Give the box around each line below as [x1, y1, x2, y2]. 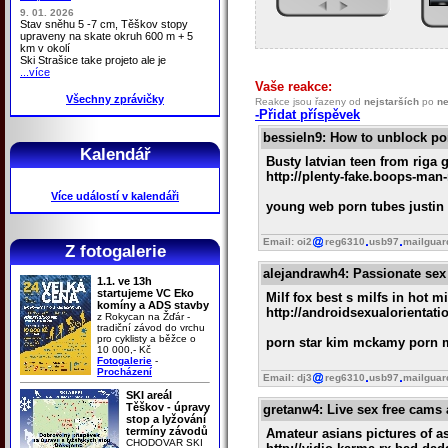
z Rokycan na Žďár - [97, 310, 190, 322]
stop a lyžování [126, 412, 206, 425]
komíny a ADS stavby [97, 298, 209, 311]
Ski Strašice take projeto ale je [20, 53, 166, 66]
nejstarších [364, 96, 419, 108]
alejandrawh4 [263, 266, 345, 282]
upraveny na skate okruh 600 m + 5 [20, 29, 193, 42]
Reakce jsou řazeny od [255, 96, 364, 108]
